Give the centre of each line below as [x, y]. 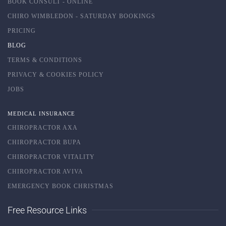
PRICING [22, 31]
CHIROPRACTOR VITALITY [51, 157]
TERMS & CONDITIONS [45, 60]
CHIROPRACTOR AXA [43, 127]
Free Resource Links [47, 210]
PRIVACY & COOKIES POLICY [56, 74]
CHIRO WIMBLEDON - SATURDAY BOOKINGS [81, 16]
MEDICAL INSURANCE [41, 113]
